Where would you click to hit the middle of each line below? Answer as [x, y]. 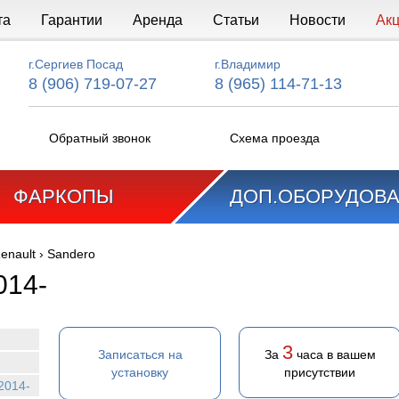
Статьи [236, 20]
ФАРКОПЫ [63, 196]
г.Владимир [247, 64]
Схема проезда [274, 138]
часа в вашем [334, 354]
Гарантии [71, 20]
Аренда [157, 20]
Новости [317, 20]
